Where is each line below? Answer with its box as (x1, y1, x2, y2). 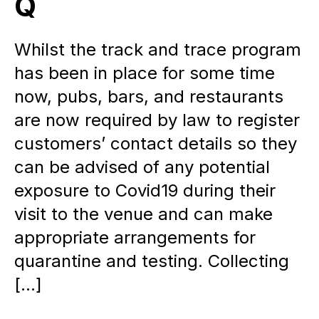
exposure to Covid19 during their (14, 180, 276, 201)
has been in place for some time (14, 63, 275, 83)
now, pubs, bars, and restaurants (14, 86, 283, 107)
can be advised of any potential (14, 157, 270, 177)
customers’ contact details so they (14, 133, 297, 154)
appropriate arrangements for (14, 227, 256, 248)
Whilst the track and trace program (14, 39, 301, 60)
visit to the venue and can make (14, 204, 273, 224)
